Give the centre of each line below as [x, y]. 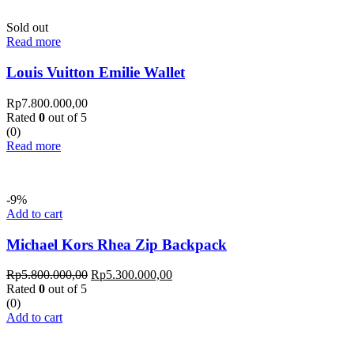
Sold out [27, 28]
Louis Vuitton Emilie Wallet [96, 73]
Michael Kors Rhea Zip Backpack [117, 244]
